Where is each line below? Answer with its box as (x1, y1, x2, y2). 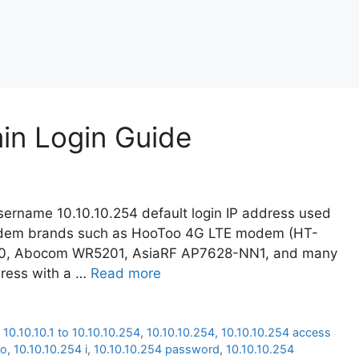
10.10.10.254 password (94, 342, 220, 357)
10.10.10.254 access (221, 325, 332, 340)
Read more (91, 265, 161, 282)
